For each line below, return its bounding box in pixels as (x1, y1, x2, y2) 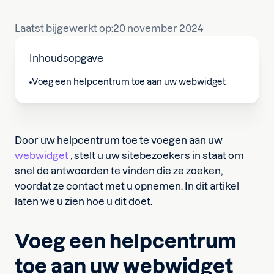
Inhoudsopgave (29, 53, 103, 64)
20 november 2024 (113, 23, 204, 34)
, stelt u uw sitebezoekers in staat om (68, 150, 244, 161)
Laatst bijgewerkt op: (15, 23, 113, 34)
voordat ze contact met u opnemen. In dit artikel (15, 180, 239, 191)
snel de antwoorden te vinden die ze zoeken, (15, 165, 223, 176)
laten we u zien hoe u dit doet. (15, 196, 152, 207)
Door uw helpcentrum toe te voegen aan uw (15, 135, 223, 146)
